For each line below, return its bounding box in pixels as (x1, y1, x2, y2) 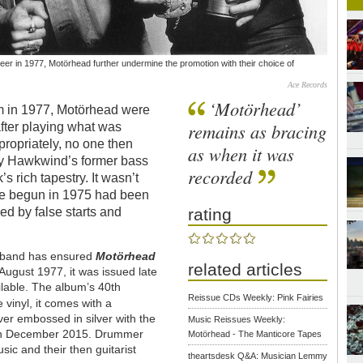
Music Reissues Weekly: (188, 314, 286, 325)
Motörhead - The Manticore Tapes (188, 329, 322, 340)
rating (188, 204, 233, 224)
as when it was (188, 141, 295, 166)
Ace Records (288, 79, 328, 89)
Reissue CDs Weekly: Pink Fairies (188, 293, 324, 303)
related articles (188, 260, 303, 280)
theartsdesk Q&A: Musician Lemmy (188, 351, 328, 361)
